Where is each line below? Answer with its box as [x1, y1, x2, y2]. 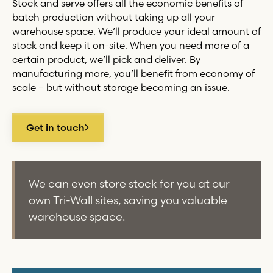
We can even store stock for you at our [29, 177, 230, 191]
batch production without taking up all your [12, 11, 215, 23]
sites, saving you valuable [93, 193, 228, 208]
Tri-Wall [53, 193, 93, 208]
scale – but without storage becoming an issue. [12, 81, 230, 93]
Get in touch [26, 122, 85, 134]
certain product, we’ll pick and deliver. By [12, 53, 200, 65]
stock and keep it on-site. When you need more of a [12, 39, 249, 51]
